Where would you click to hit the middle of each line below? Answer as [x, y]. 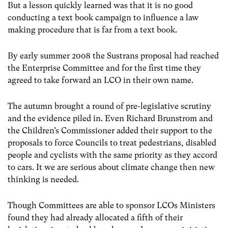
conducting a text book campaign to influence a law [103, 17]
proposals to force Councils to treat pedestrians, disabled [112, 143]
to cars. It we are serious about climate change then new [111, 167]
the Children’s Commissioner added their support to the [110, 131]
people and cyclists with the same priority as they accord [112, 155]
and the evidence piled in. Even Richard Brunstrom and [110, 119]
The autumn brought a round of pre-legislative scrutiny [109, 106]
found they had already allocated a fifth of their [95, 218]
